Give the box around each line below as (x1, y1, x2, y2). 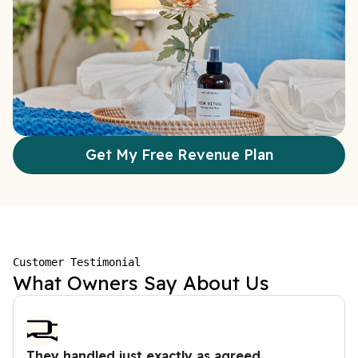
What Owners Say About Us (13, 270, 269, 295)
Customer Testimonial (13, 255, 141, 268)
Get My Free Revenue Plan (85, 145, 273, 165)
